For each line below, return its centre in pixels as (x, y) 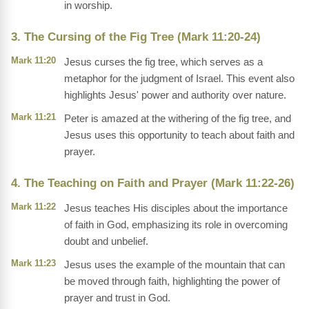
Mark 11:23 (33, 263)
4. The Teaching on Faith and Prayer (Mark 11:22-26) (153, 183)
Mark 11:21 (33, 117)
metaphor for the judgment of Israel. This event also (179, 79)
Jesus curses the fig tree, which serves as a (163, 62)
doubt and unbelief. (106, 241)
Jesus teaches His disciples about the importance (176, 208)
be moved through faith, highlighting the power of (172, 281)
